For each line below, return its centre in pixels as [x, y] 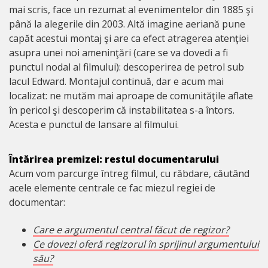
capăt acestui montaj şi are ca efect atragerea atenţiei [129, 39]
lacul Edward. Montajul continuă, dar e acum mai [116, 82]
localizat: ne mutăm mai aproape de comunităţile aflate [131, 96]
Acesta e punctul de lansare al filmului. [94, 125]
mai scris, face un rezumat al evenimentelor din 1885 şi [131, 10]
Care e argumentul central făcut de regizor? [131, 230]
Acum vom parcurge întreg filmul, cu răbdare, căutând [129, 174]
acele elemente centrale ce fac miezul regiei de [112, 188]
